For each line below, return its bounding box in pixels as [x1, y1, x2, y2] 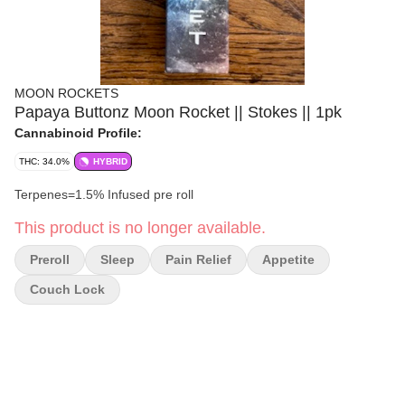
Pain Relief [165, 252, 231, 267]
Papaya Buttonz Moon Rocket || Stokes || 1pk [14, 103, 342, 121]
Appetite [262, 252, 315, 267]
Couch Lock [30, 282, 105, 297]
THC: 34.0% [19, 156, 70, 166]
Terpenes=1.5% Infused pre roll [108, 187, 193, 202]
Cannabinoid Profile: [14, 126, 142, 140]
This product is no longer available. [14, 219, 266, 237]
